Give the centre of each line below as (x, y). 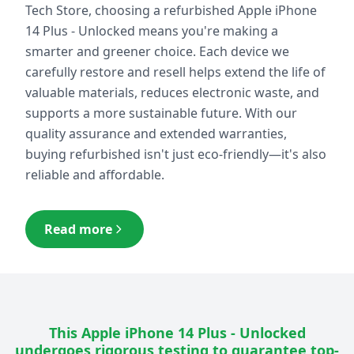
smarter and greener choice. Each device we (157, 52)
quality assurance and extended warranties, (156, 134)
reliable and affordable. (95, 175)
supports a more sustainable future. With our (161, 113)
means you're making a (207, 31)
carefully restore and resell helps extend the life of (175, 72)
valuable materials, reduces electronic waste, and (172, 93)
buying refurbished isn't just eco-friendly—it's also (176, 154)
